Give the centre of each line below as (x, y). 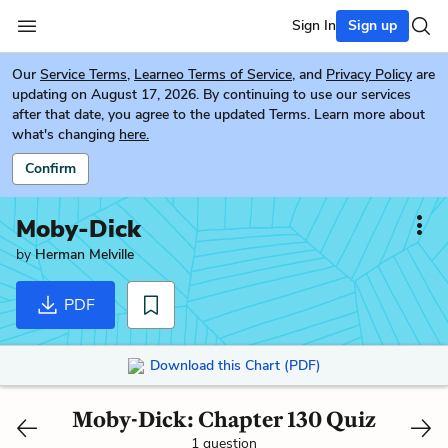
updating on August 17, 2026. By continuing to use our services (211, 94)
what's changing (63, 134)
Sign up (372, 25)
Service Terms (83, 74)
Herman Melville (84, 254)
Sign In (314, 25)
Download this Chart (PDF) (235, 365)
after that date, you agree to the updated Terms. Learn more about (218, 114)
